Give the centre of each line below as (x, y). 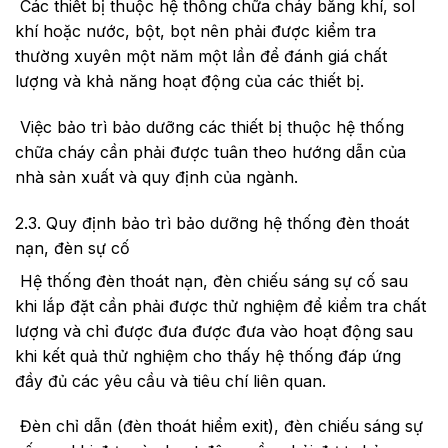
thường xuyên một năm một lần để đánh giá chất (201, 56)
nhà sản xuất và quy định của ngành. (156, 176)
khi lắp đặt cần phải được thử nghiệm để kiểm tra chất (220, 305)
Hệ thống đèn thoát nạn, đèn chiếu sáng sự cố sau (211, 280)
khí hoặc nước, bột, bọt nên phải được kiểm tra (195, 31)
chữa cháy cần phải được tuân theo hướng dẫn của (210, 151)
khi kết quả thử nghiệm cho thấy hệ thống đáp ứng (208, 355)
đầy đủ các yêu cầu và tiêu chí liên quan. (170, 380)
